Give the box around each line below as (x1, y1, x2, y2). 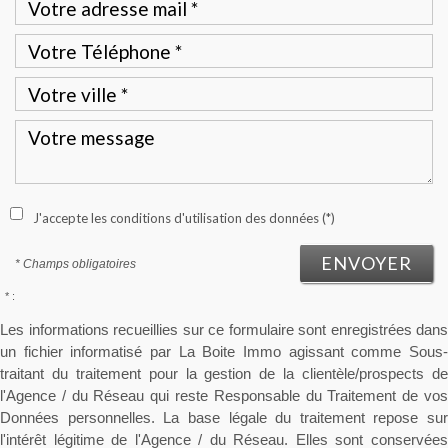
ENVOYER (321, 252, 412, 275)
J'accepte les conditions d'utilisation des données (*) (33, 210, 335, 227)
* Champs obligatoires (15, 257, 136, 272)
